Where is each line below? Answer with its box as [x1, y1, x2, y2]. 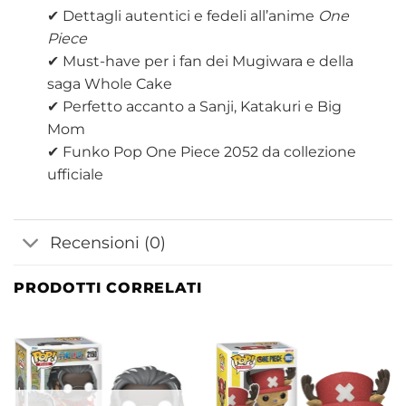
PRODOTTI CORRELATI [14, 279, 202, 297]
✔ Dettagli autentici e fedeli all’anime [46, 7, 318, 25]
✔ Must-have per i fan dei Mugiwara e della [46, 53, 353, 71]
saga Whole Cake [46, 75, 172, 93]
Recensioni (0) [50, 232, 167, 252]
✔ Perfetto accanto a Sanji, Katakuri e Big [46, 98, 342, 116]
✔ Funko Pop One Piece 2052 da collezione [46, 143, 356, 161]
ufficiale [46, 166, 103, 184]
